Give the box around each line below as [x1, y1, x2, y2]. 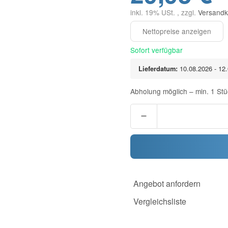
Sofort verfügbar [130, 44, 183, 55]
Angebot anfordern [133, 178, 201, 190]
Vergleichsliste [133, 195, 186, 207]
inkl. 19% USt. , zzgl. [130, 7, 198, 18]
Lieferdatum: [138, 63, 178, 73]
